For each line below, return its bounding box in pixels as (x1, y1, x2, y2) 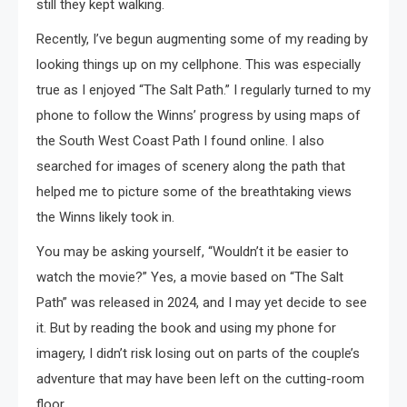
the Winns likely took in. (36, 208, 174, 225)
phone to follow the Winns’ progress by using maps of (36, 106, 361, 124)
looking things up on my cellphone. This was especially (36, 55, 361, 73)
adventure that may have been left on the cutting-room (36, 370, 364, 387)
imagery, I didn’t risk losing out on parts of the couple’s (36, 344, 360, 362)
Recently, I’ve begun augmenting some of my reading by (36, 30, 368, 47)
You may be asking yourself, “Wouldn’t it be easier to (36, 243, 349, 260)
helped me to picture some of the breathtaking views (36, 183, 352, 200)
